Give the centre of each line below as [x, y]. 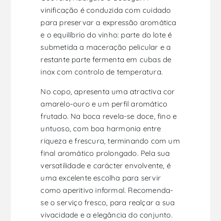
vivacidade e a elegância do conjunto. [107, 215]
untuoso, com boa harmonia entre [101, 129]
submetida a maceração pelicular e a [106, 47]
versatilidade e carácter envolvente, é [106, 166]
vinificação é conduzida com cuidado [106, 10]
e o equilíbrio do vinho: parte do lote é [106, 35]
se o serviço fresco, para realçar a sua [108, 203]
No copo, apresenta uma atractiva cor [108, 92]
